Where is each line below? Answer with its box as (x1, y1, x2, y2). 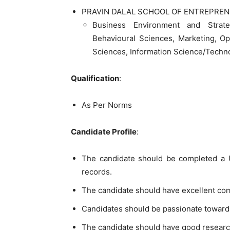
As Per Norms (82, 100, 132, 110)
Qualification (71, 73, 119, 83)
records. (82, 166, 112, 177)
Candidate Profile (71, 126, 137, 137)
